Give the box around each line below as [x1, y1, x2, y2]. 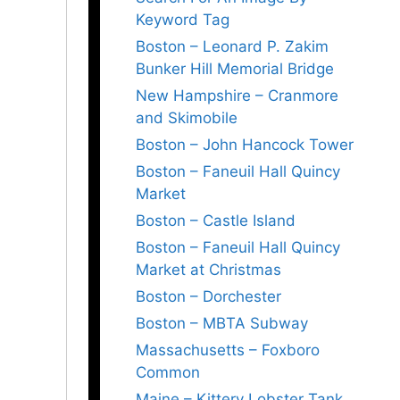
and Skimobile [136, 109, 237, 127]
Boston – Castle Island [136, 212, 296, 229]
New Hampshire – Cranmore [136, 87, 338, 104]
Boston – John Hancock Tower [136, 136, 354, 154]
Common [136, 363, 200, 381]
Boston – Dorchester [136, 287, 281, 305]
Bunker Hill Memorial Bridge [136, 60, 334, 78]
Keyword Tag [136, 11, 229, 29]
